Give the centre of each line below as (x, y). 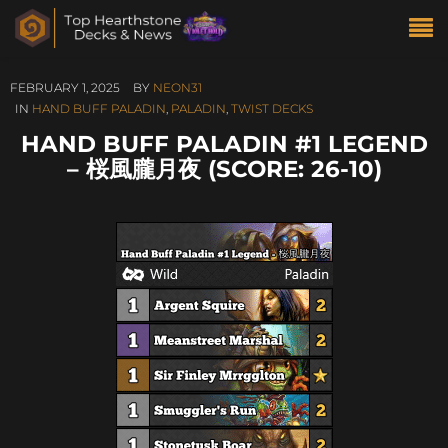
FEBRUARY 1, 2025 (65, 87)
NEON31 (177, 87)
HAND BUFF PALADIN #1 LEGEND (224, 143)
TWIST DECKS (272, 108)
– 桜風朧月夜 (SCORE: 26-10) (224, 168)
